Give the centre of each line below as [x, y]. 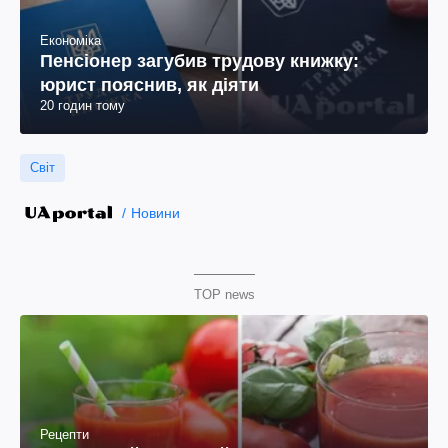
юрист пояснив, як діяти [149, 85]
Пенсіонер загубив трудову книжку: [199, 61]
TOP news [224, 294]
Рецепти [64, 435]
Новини [155, 213]
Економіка [70, 40]
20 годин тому [82, 105]
